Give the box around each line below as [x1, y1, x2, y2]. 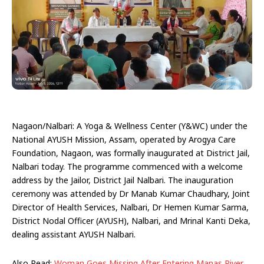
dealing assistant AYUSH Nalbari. [12, 228, 138, 240]
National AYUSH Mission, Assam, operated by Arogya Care [12, 133, 236, 145]
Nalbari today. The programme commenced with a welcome [12, 160, 243, 172]
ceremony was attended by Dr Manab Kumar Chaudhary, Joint [12, 187, 250, 199]
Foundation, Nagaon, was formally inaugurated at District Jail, [12, 147, 250, 159]
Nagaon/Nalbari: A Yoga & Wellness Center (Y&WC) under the [12, 120, 247, 131]
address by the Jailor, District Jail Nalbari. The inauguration [12, 174, 233, 186]
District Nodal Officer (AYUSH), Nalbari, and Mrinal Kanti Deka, [12, 214, 250, 226]
